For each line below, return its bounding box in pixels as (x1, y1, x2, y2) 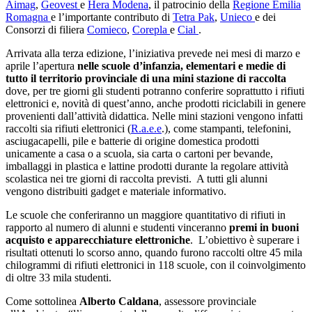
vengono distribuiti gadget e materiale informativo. (6, 185, 226, 197)
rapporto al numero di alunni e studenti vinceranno (6, 221, 229, 233)
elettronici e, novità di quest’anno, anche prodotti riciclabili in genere (6, 97, 306, 109)
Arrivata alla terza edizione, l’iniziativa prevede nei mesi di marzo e (6, 47, 300, 59)
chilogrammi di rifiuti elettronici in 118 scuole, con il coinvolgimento (6, 258, 306, 271)
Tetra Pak (173, 10, 214, 23)
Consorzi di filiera (6, 23, 87, 36)
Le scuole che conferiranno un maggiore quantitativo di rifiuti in (6, 208, 286, 221)
